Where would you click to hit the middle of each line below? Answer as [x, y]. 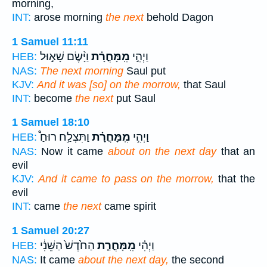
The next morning [82, 71]
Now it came [72, 152]
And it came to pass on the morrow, [126, 179]
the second [196, 260]
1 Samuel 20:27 [51, 230]
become [53, 98]
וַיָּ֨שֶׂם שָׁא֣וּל [64, 56]
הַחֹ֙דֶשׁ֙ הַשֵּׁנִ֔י [67, 245]
